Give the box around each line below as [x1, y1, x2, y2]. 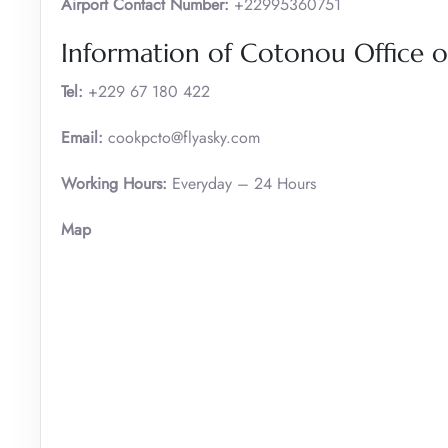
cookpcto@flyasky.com [103, 125, 260, 149]
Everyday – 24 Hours [167, 171, 316, 195]
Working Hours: [61, 171, 167, 195]
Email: [61, 125, 103, 149]
